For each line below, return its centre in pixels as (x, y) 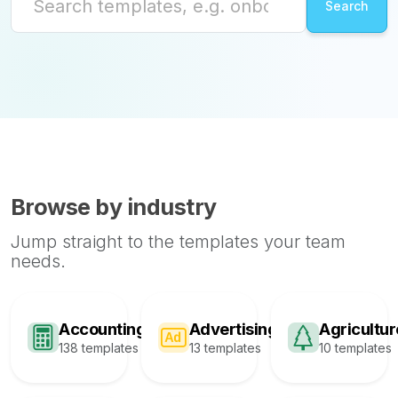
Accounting (102, 328)
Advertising (233, 328)
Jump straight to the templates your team (178, 242)
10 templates (356, 347)
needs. (38, 261)
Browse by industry (114, 207)
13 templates (225, 347)
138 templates (99, 347)
